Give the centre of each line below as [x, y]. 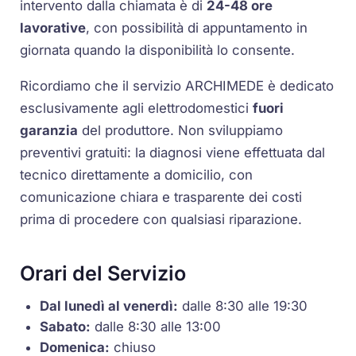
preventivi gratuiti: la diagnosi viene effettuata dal [173, 152]
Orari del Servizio [103, 273]
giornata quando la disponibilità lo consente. [158, 50]
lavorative [53, 27]
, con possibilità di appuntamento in [197, 27]
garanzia [49, 130]
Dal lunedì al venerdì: [109, 306]
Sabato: [66, 327]
